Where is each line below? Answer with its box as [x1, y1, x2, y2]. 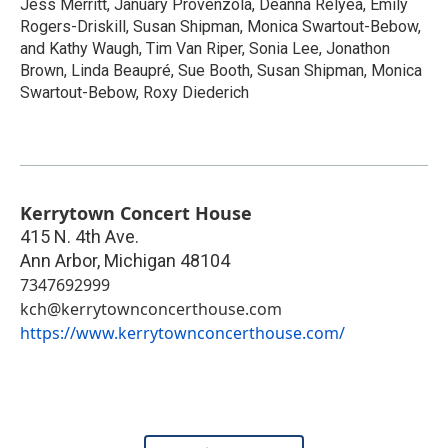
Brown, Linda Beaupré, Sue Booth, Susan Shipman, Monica [20, 60, 422, 80]
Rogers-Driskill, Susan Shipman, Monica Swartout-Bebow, [20, 16, 421, 36]
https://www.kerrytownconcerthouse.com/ [20, 321, 345, 344]
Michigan [104, 249, 176, 271]
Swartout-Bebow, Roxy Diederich [20, 82, 249, 102]
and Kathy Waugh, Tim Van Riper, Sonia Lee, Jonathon [20, 38, 390, 58]
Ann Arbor [20, 249, 97, 271]
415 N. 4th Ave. [20, 225, 139, 247]
